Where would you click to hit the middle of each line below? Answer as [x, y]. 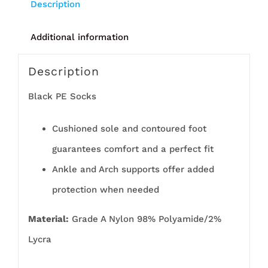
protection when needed [105, 189]
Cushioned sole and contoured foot [129, 128]
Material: [48, 219]
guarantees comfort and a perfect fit [133, 149]
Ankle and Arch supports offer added [133, 169]
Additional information [79, 37]
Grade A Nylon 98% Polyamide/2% [145, 219]
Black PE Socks [62, 96]
